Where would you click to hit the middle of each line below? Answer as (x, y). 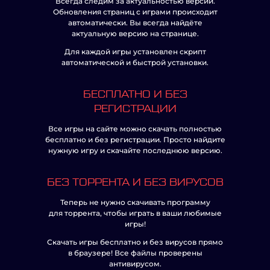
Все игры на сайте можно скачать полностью (135, 129)
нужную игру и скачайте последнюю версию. (135, 150)
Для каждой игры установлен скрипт (135, 52)
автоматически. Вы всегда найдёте (135, 23)
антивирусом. (135, 264)
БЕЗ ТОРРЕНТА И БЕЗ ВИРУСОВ (135, 182)
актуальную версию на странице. (135, 33)
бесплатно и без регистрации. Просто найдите (135, 140)
